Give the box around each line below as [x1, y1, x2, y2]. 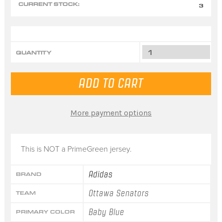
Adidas [89, 169, 113, 179]
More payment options [70, 108, 152, 117]
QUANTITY [15, 49, 52, 57]
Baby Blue [89, 207, 125, 217]
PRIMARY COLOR [15, 208, 75, 216]
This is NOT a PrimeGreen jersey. [20, 144, 132, 154]
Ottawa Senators [89, 188, 150, 198]
